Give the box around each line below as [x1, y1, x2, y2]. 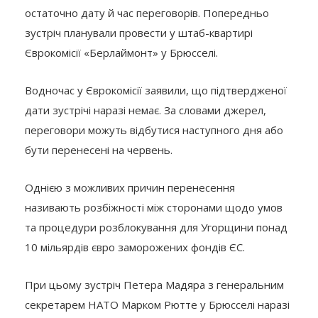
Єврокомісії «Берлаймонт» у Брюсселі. [25, 45, 218, 60]
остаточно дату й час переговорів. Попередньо [25, 6, 269, 21]
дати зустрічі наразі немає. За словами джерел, [25, 103, 266, 118]
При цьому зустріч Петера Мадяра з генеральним [25, 278, 284, 292]
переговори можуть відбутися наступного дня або [25, 123, 283, 138]
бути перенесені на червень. [25, 143, 172, 158]
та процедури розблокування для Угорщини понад [25, 220, 287, 235]
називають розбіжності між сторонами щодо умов [25, 200, 283, 215]
